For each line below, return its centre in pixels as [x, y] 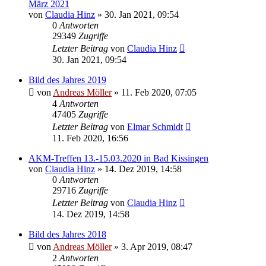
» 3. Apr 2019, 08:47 [152, 247]
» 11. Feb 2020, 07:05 [154, 93]
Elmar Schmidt [155, 127]
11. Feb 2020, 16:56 [90, 138]
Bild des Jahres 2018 [67, 235]
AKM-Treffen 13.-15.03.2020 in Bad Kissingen [118, 159]
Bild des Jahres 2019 [67, 80]
